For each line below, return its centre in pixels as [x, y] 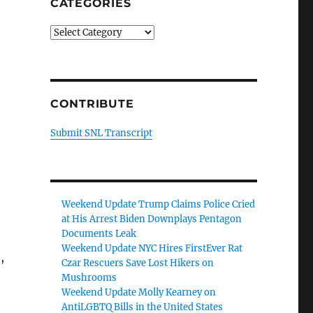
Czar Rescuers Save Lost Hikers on [138, 263]
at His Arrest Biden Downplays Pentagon [152, 219]
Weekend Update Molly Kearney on [139, 292]
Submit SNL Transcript [101, 133]
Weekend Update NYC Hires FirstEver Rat [152, 248]
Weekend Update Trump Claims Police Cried [159, 204]
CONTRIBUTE [92, 104]
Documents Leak [99, 234]
